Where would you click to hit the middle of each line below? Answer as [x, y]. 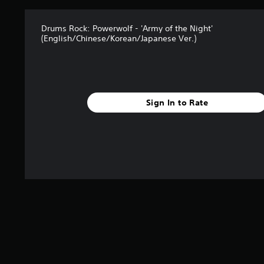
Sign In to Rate [177, 102]
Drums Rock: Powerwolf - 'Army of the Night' [127, 28]
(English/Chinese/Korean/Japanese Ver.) [119, 38]
